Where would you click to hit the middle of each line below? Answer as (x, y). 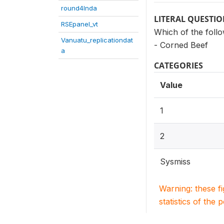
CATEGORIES (178, 65)
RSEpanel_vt (79, 24)
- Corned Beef (181, 45)
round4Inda (79, 8)
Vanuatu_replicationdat (97, 40)
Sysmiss (175, 161)
